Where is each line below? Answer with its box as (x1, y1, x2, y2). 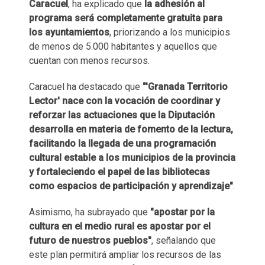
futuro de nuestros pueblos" (29, 234, 151, 246)
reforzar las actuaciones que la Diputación (29, 109, 215, 121)
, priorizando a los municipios (109, 26, 230, 38)
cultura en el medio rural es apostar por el (29, 220, 211, 232)
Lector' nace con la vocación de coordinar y (29, 95, 220, 106)
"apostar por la (150, 206, 215, 218)
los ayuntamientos (29, 26, 109, 38)
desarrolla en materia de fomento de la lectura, (29, 123, 233, 135)
